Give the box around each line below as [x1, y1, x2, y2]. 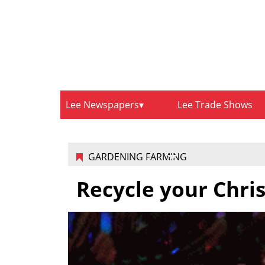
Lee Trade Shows [177, 98, 253, 112]
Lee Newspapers [66, 98, 139, 112]
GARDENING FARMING [88, 150, 187, 164]
